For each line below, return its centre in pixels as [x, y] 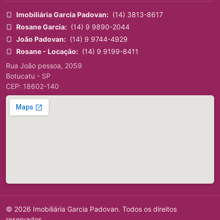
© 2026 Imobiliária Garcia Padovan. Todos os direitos [91, 209]
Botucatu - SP [28, 76]
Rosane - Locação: [47, 52]
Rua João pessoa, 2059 [44, 66]
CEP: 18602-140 [32, 86]
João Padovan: [41, 39]
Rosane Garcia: [41, 27]
